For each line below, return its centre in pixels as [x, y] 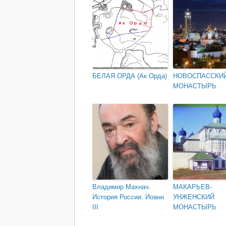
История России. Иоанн [128, 197]
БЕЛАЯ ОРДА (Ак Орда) [130, 76]
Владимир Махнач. [122, 187]
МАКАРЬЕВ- [192, 187]
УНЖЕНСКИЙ [194, 197]
